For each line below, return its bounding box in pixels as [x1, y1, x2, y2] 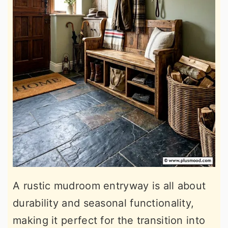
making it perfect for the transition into [13, 214, 206, 227]
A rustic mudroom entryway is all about [13, 180, 206, 192]
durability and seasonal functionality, [13, 197, 194, 210]
